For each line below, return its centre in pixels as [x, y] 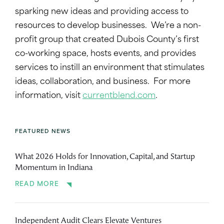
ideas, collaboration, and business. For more [103, 82]
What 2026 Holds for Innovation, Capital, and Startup [105, 157]
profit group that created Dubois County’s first [107, 40]
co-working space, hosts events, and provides [105, 54]
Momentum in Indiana [54, 168]
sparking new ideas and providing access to [102, 12]
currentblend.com [119, 96]
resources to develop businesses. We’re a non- [108, 26]
